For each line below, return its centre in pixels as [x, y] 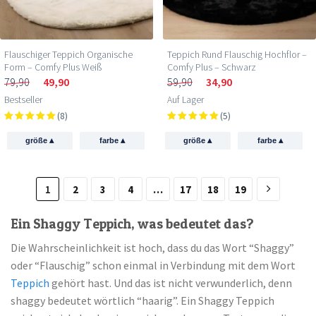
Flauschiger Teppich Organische [68, 54]
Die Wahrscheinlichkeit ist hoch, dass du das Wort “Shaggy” [152, 248]
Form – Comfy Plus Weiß [53, 67]
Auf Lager [186, 99]
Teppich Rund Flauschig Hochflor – [237, 54]
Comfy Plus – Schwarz [212, 67]
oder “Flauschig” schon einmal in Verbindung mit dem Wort [153, 266]
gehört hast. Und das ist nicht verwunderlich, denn [171, 283]
